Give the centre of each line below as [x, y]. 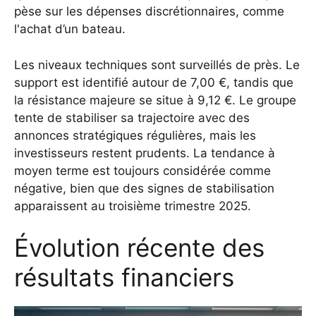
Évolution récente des [139, 248]
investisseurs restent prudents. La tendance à [145, 153]
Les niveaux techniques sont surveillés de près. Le [157, 65]
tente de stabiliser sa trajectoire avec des [132, 117]
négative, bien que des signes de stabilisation [144, 188]
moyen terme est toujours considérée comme [142, 170]
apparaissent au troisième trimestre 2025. [133, 206]
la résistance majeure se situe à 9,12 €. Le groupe [155, 100]
